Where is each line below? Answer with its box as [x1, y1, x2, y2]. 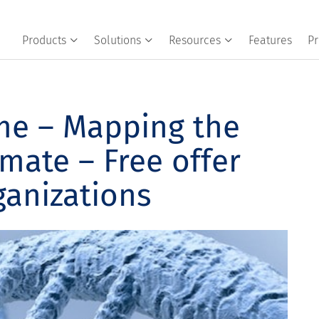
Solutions [93, 33, 141, 47]
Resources [168, 33, 221, 47]
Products [21, 33, 66, 47]
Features [248, 33, 292, 47]
